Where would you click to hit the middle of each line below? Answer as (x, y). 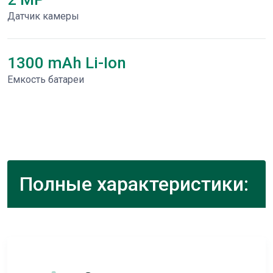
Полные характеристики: (134, 184)
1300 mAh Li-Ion (67, 63)
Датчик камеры (43, 16)
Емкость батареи (46, 80)
